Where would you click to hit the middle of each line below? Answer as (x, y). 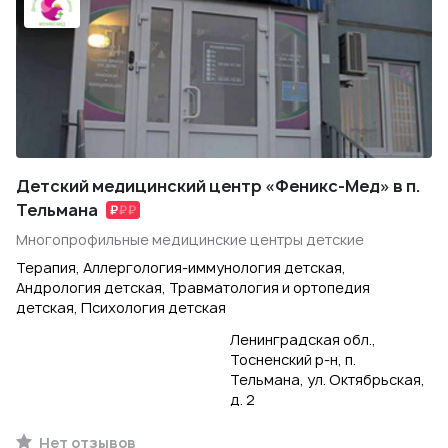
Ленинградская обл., (303, 339)
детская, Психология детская (121, 307)
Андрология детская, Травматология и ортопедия (193, 287)
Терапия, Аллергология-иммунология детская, (181, 267)
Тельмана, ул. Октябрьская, (327, 379)
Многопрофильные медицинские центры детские (190, 239)
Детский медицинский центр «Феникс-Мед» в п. (218, 186)
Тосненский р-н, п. (293, 359)
